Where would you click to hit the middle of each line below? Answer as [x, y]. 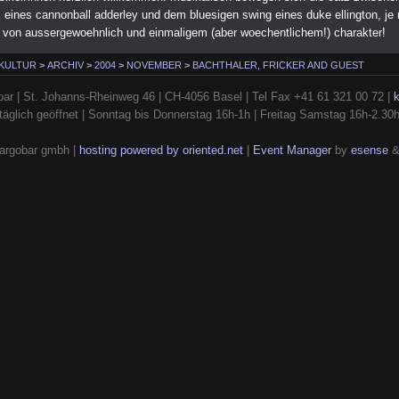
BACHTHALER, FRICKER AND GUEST [279, 65]
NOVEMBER [155, 65]
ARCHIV [66, 65]
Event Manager [292, 150]
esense [369, 150]
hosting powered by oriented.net [161, 150]
